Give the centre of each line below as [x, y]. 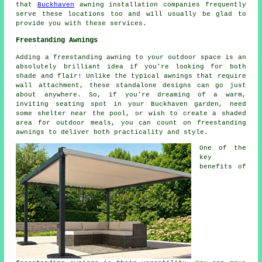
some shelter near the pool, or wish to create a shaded [131, 114]
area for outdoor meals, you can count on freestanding [131, 123]
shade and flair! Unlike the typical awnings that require [131, 76]
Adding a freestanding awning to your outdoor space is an [131, 58]
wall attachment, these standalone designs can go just [131, 86]
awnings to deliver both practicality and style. [112, 132]
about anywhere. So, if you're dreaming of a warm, [131, 95]
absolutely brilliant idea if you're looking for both [131, 67]
